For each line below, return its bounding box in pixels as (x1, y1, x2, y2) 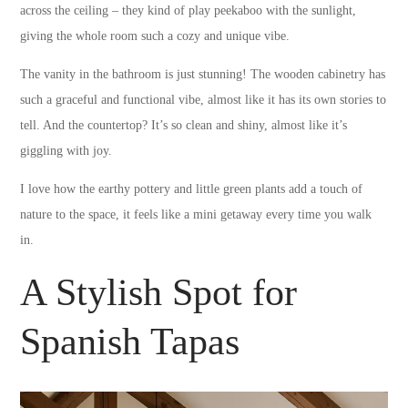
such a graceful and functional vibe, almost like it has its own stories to (20, 92, 387, 107)
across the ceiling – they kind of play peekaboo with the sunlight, (20, 3, 357, 17)
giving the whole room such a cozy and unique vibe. (20, 28, 291, 43)
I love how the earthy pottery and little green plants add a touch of (20, 181, 363, 196)
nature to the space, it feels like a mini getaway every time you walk (20, 207, 372, 221)
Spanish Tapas (20, 320, 240, 362)
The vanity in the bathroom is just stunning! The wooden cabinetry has (20, 66, 386, 81)
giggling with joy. (20, 143, 113, 158)
